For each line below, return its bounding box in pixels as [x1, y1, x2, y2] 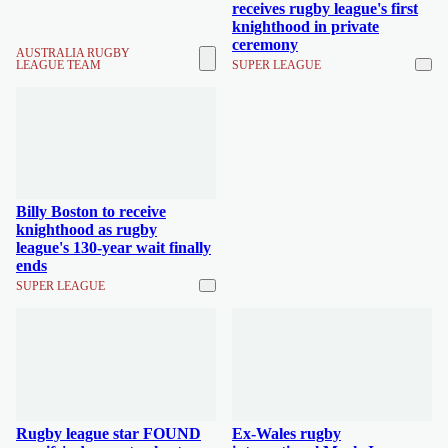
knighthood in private [232, 17, 379, 35]
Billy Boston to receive [16, 203, 166, 220]
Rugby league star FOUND [16, 424, 201, 442]
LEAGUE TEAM [16, 57, 101, 72]
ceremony [232, 35, 298, 53]
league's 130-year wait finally [16, 239, 211, 256]
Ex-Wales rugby [232, 424, 341, 442]
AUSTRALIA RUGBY [16, 45, 130, 60]
